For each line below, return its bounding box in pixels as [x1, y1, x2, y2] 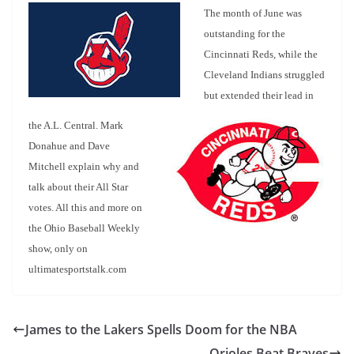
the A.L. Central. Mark [28, 119, 123, 131]
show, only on [28, 242, 88, 254]
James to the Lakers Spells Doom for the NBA [25, 320, 297, 338]
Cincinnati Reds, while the [204, 48, 318, 61]
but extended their [204, 89, 282, 102]
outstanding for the [204, 28, 285, 40]
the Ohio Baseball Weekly [28, 221, 140, 234]
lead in [282, 89, 314, 102]
